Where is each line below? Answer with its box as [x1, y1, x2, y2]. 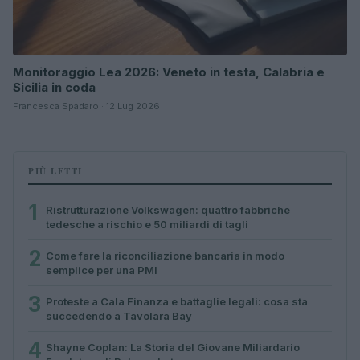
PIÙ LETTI [28, 164, 83, 178]
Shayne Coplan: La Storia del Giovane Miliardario [46, 340, 300, 354]
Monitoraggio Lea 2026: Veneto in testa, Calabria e [13, 63, 325, 80]
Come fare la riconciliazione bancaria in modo [46, 248, 284, 262]
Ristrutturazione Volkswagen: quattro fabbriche [46, 202, 290, 216]
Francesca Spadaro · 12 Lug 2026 [13, 100, 160, 112]
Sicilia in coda [13, 79, 96, 95]
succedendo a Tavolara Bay [46, 309, 192, 322]
